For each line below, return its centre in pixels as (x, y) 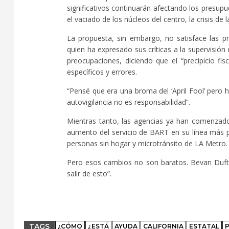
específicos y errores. (102, 72)
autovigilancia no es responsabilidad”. (129, 102)
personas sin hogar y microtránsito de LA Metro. (147, 143)
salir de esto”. (89, 173)
